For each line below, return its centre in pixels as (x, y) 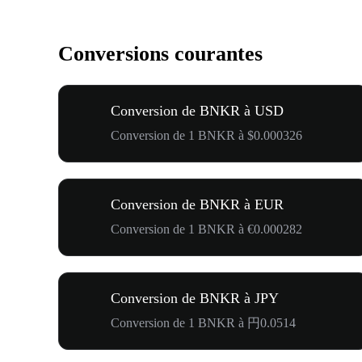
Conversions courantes (160, 54)
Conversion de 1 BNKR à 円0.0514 (203, 322)
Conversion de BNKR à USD (197, 110)
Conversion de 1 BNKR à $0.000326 (206, 135)
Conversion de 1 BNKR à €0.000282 (206, 229)
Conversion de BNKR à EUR (197, 204)
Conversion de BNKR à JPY (195, 298)
